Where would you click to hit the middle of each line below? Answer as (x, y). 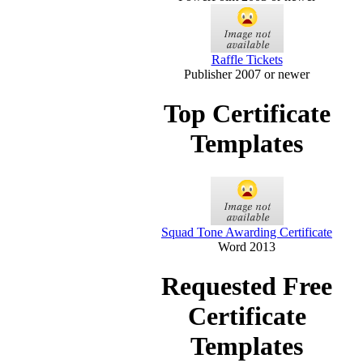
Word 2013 (247, 246)
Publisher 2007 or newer (247, 74)
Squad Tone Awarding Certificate (247, 232)
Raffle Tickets (247, 59)
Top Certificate (247, 114)
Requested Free (247, 286)
